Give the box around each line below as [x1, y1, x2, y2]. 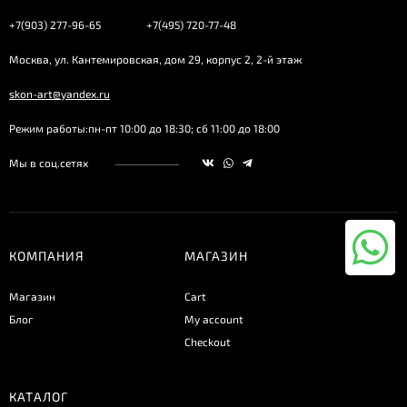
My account [184, 313, 243, 326]
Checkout [184, 335, 231, 349]
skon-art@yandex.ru [9, 87, 110, 101]
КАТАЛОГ [9, 389, 68, 405]
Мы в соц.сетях [9, 156, 88, 170]
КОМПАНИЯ [9, 248, 84, 264]
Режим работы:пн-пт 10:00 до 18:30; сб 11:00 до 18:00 [9, 122, 280, 135]
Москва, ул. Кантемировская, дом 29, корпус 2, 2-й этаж [9, 53, 302, 66]
